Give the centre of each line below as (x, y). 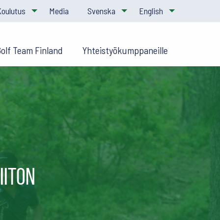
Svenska (102, 11)
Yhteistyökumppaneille (125, 50)
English (151, 11)
